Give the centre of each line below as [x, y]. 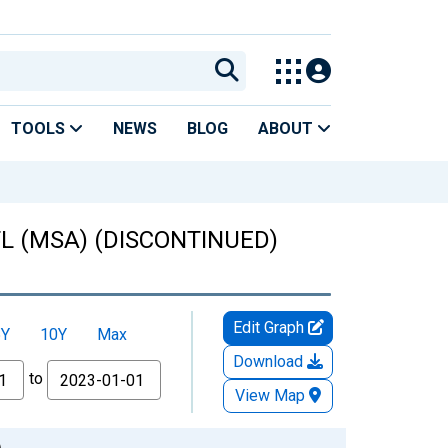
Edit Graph [270, 327]
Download [270, 361]
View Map [270, 395]
